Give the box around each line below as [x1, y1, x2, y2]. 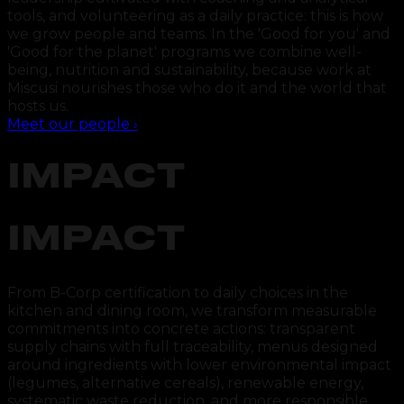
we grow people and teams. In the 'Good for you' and [7, 24, 390, 42]
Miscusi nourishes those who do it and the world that [7, 78, 387, 96]
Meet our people [7, 115, 130, 133]
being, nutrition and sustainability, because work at [7, 60, 372, 78]
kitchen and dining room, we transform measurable [7, 302, 377, 320]
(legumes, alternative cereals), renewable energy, [7, 374, 363, 392]
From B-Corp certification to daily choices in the [7, 284, 348, 302]
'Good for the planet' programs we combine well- [7, 42, 362, 60]
